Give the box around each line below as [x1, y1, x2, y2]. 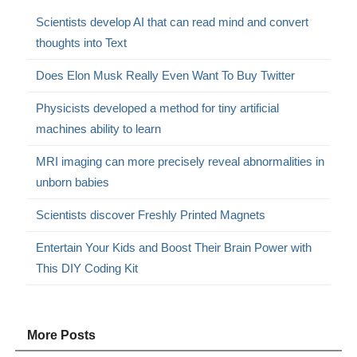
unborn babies [36, 175, 110, 190]
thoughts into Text [36, 36, 127, 50]
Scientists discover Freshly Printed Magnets [36, 208, 266, 222]
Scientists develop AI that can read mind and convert [36, 15, 309, 29]
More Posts [27, 328, 96, 343]
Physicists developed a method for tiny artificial [36, 101, 280, 116]
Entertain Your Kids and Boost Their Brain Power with [36, 241, 312, 255]
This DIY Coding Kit [36, 261, 139, 276]
